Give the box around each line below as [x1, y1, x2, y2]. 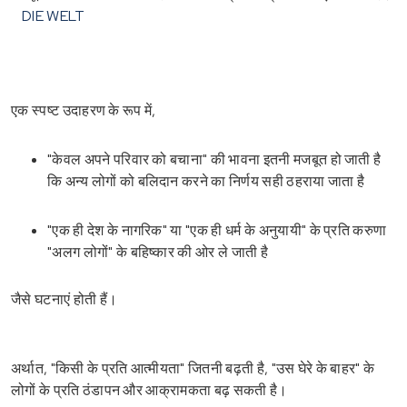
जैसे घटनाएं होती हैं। [11, 289, 118, 309]
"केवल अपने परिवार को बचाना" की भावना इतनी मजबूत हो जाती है [47, 149, 382, 169]
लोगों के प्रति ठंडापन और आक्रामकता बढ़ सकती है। [11, 380, 288, 400]
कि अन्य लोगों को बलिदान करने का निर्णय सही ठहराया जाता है [47, 171, 365, 191]
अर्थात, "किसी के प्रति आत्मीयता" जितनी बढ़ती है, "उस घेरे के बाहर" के [11, 358, 375, 378]
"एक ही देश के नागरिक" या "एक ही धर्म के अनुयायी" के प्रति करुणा [47, 220, 387, 240]
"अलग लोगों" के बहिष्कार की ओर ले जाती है [47, 242, 268, 262]
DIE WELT [22, 5, 85, 25]
